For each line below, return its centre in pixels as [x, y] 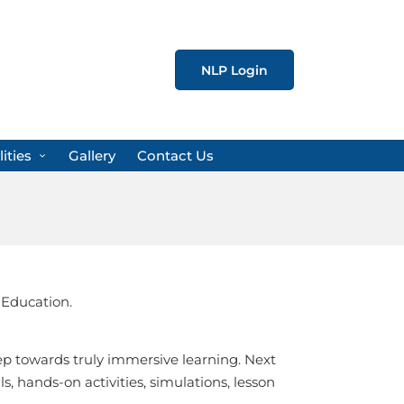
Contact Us [176, 156]
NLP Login [234, 70]
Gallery [92, 156]
